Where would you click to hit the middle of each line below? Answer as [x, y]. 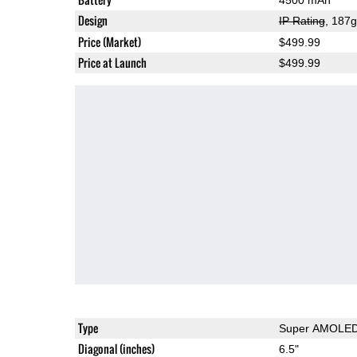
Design [92, 20]
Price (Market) [109, 41]
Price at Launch [112, 62]
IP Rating [302, 20]
